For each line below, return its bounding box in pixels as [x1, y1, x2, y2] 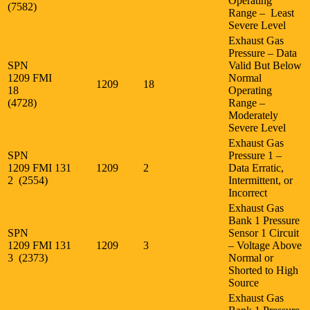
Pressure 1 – [228, 149, 282, 161]
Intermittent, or [228, 174, 293, 186]
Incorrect [228, 186, 267, 199]
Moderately [228, 109, 278, 121]
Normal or [228, 251, 273, 264]
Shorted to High [228, 264, 298, 276]
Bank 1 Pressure [228, 214, 300, 226]
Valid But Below [228, 59, 302, 71]
